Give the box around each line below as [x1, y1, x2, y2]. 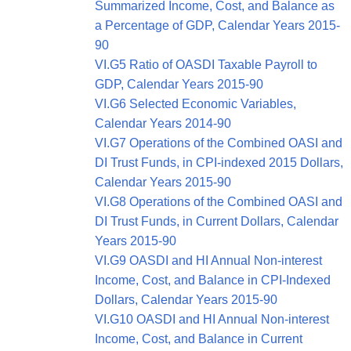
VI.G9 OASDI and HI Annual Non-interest [95, 254, 322, 268]
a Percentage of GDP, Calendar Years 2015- [95, 19, 340, 33]
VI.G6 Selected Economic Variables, [95, 97, 296, 111]
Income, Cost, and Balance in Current [95, 332, 302, 346]
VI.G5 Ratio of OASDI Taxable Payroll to [95, 58, 317, 72]
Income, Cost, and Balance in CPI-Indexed [95, 273, 331, 288]
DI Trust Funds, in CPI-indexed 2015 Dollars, [95, 156, 343, 170]
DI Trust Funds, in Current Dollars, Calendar [95, 215, 338, 229]
